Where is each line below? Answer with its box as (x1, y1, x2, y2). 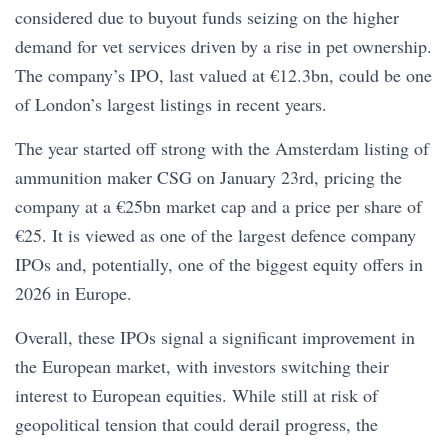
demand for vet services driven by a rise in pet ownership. (15, 34, 432, 58)
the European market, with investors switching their (15, 354, 389, 378)
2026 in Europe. (15, 281, 132, 305)
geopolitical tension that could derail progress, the (15, 412, 378, 436)
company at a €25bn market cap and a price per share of (15, 194, 422, 218)
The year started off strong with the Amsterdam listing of (15, 136, 429, 160)
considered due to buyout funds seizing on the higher (15, 5, 399, 29)
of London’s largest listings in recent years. (15, 92, 333, 116)
